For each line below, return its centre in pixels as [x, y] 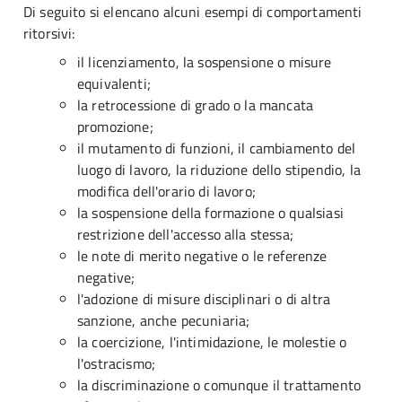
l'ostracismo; [118, 363]
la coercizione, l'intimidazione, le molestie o [212, 342]
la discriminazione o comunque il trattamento [219, 385]
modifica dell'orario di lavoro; [169, 191]
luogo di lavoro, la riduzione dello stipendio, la [219, 170]
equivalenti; [116, 83]
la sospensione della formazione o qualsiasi [210, 213]
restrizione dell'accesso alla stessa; [188, 234]
